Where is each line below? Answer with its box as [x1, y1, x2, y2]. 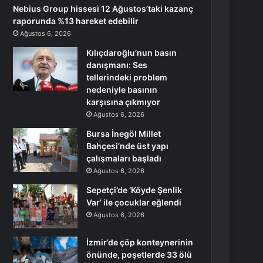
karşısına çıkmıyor [86, 97, 161, 107]
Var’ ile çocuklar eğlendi [86, 197, 182, 207]
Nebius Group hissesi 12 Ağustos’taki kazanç [13, 4, 194, 14]
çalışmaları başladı [86, 153, 162, 163]
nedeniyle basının [86, 85, 158, 95]
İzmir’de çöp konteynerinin [86, 237, 194, 247]
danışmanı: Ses [86, 60, 148, 70]
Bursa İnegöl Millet [86, 129, 161, 139]
